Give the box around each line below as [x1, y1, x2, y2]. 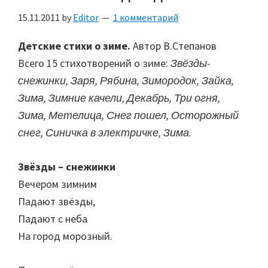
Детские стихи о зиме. [18, 39, 130, 53]
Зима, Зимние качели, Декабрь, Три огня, [18, 91, 220, 105]
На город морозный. [18, 229, 112, 243]
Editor [73, 11, 99, 24]
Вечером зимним [18, 177, 97, 191]
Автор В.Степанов [130, 39, 217, 53]
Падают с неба [18, 212, 87, 226]
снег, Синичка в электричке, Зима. [18, 126, 191, 140]
